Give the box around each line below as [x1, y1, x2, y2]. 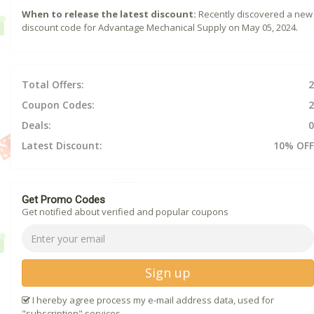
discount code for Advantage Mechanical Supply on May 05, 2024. [22, 21, 298, 34]
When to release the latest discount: [22, 8, 196, 21]
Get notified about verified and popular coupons [22, 205, 228, 219]
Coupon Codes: [22, 98, 95, 112]
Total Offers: [22, 78, 84, 92]
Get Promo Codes [22, 193, 105, 207]
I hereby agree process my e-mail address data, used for [30, 294, 274, 307]
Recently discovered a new [196, 8, 313, 21]
